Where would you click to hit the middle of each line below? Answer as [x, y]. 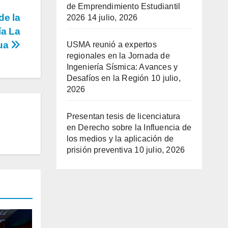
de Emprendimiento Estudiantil [123, 7]
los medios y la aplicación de [120, 139]
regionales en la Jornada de [118, 56]
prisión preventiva [99, 150]
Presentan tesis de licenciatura [123, 117]
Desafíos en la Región [108, 78]
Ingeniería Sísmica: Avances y [122, 67]
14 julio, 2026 [112, 18]
